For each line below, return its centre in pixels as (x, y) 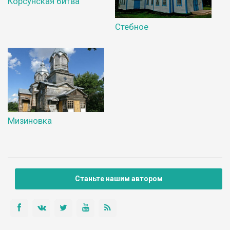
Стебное (132, 27)
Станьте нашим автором (119, 179)
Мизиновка (30, 121)
